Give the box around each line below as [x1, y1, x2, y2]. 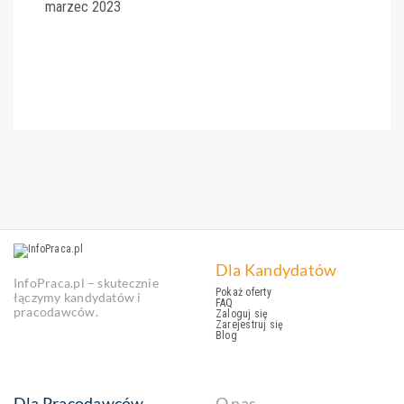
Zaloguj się [216, 308, 269, 320]
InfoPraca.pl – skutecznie [14, 275, 159, 290]
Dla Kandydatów [216, 260, 337, 280]
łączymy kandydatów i [14, 289, 142, 305]
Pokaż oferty [216, 286, 271, 298]
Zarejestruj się [216, 318, 284, 331]
